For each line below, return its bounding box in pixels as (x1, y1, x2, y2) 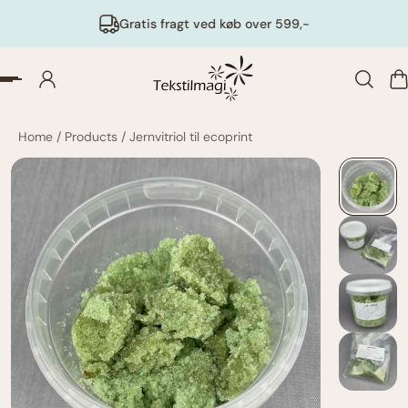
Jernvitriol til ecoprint (129, 128, 252, 145)
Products (65, 128, 121, 145)
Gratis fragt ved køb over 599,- (119, 15, 311, 32)
